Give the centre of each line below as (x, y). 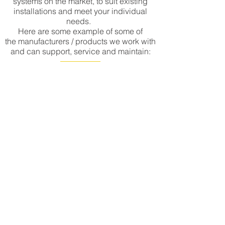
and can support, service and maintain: (80, 51)
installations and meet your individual (80, 11)
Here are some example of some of (80, 31)
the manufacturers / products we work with (80, 41)
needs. (80, 21)
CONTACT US (80, 167)
